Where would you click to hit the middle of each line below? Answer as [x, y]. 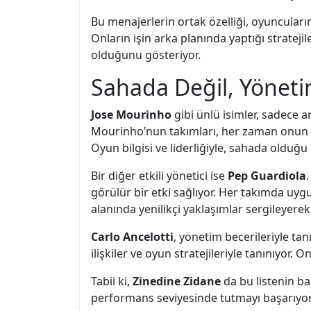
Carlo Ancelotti [132, 237]
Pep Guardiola [267, 176]
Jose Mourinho [131, 115]
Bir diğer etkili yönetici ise [159, 176]
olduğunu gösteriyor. [146, 55]
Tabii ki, [112, 281]
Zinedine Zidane [177, 281]
